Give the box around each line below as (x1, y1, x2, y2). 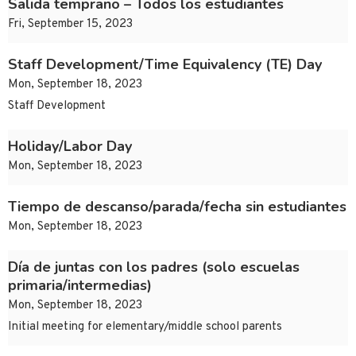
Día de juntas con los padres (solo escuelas (8, 257, 300, 277)
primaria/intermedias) (8, 276, 152, 296)
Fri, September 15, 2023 (8, 17, 133, 33)
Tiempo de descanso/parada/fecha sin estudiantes (8, 197, 346, 217)
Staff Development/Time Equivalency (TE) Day (8, 55, 322, 75)
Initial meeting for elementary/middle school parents (8, 319, 282, 335)
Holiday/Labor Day (8, 137, 132, 157)
